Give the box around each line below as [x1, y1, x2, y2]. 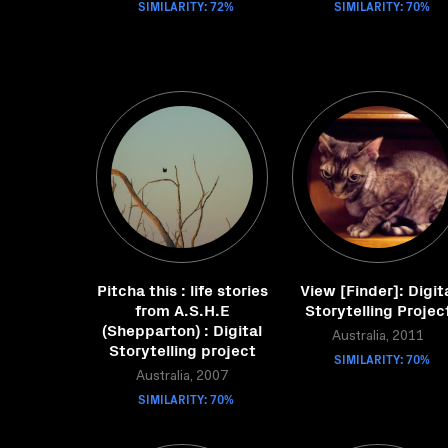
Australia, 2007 [136, 370, 228, 384]
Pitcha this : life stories [96, 278, 268, 300]
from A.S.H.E [134, 298, 230, 320]
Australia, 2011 [332, 330, 424, 344]
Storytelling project [108, 338, 256, 360]
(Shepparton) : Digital [102, 318, 262, 340]
